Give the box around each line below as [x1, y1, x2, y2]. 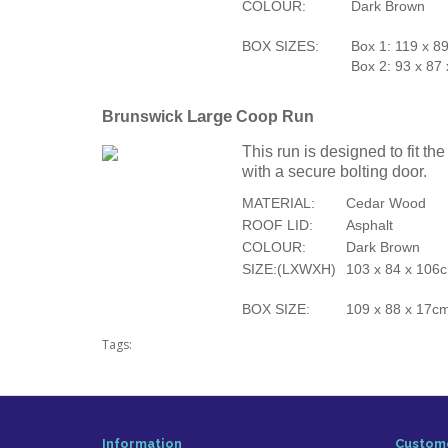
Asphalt [346, 217, 393, 234]
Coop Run [232, 108, 314, 126]
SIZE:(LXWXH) [242, 261, 336, 278]
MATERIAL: [242, 195, 315, 212]
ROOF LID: [242, 217, 313, 234]
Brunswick [102, 108, 187, 126]
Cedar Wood [346, 195, 426, 212]
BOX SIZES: [242, 38, 319, 55]
